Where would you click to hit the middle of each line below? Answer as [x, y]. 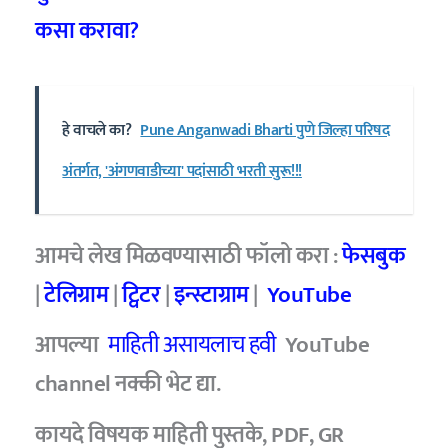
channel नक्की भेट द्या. [128, 384]
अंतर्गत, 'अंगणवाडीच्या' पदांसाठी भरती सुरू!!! [182, 171]
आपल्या [71, 345]
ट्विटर [141, 294]
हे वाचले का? [97, 130]
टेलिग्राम [76, 294]
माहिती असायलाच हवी [191, 345]
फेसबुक [374, 255]
